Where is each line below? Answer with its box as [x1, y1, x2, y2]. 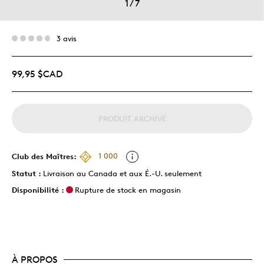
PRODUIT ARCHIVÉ [98, 113, 166, 123]
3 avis [57, 33, 77, 43]
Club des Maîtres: [12, 151, 77, 161]
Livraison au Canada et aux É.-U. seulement [43, 168, 202, 178]
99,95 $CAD [12, 68, 62, 80]
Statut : [12, 168, 43, 178]
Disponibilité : [12, 184, 64, 194]
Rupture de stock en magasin [75, 184, 181, 194]
